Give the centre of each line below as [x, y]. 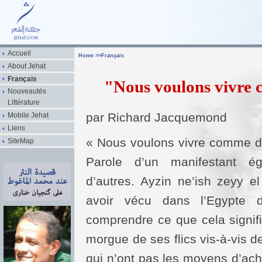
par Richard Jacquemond [157, 117]
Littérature [23, 102]
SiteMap [20, 141]
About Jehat [26, 65]
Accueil [19, 53]
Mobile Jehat [28, 115]
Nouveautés [27, 91]
